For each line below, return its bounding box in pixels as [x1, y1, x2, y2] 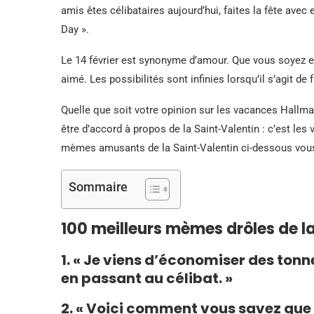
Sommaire [69, 179, 128, 195]
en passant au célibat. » [61, 268, 233, 288]
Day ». [61, 23, 89, 36]
